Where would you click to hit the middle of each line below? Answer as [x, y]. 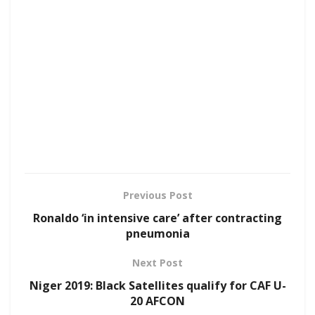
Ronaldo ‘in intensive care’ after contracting [157, 218]
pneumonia [157, 233]
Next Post [157, 262]
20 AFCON [157, 301]
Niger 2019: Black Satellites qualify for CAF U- [157, 285]
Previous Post [157, 195]
